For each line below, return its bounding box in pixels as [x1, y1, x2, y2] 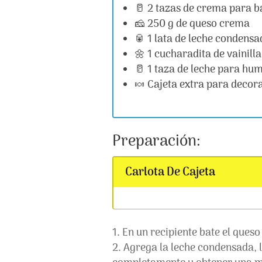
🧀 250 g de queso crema [135, 15, 250, 33]
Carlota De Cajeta [125, 163, 215, 182]
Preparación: [112, 129, 201, 154]
